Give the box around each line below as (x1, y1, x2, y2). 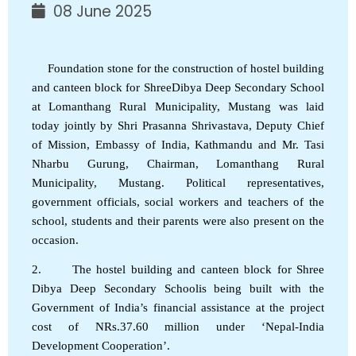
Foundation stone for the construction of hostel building (32, 61, 324, 75)
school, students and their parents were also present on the (32, 214, 324, 227)
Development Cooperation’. (32, 339, 170, 352)
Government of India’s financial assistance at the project (32, 300, 324, 314)
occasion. (32, 233, 79, 246)
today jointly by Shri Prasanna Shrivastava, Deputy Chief (32, 118, 324, 132)
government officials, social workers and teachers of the (32, 195, 324, 208)
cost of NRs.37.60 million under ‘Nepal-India (32, 319, 324, 333)
